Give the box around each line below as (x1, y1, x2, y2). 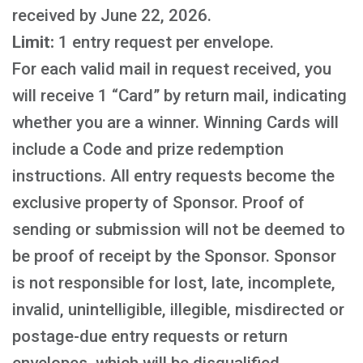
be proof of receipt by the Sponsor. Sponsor (12, 246, 336, 266)
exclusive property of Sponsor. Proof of (12, 193, 305, 212)
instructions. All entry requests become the (12, 166, 335, 186)
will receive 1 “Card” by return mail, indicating (12, 86, 347, 105)
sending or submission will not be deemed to (12, 220, 345, 239)
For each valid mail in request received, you (12, 59, 331, 79)
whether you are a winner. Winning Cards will (12, 113, 339, 132)
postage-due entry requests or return (12, 327, 288, 346)
